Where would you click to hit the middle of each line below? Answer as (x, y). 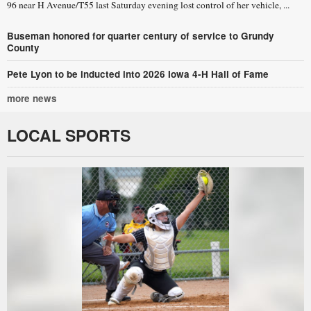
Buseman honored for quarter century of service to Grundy (141, 35)
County (23, 47)
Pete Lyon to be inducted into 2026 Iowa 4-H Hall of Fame (138, 74)
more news (32, 98)
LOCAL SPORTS (69, 135)
